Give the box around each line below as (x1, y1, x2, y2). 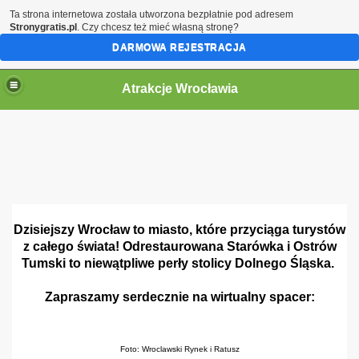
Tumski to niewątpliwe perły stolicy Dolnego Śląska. (22, 256, 337, 270)
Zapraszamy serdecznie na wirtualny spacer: (44, 290, 315, 304)
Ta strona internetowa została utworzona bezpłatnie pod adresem (10, 9, 293, 20)
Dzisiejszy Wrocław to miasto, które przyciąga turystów (14, 223, 345, 236)
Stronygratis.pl (10, 22, 77, 33)
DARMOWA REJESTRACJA (112, 42, 247, 53)
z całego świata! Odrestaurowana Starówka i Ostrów (22, 240, 337, 253)
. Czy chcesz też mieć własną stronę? (77, 22, 239, 33)
